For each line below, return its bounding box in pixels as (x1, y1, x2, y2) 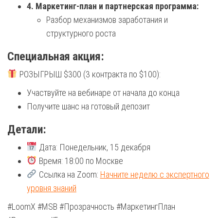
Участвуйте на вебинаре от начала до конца (27, 87, 180, 98)
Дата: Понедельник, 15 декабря (36, 142, 150, 152)
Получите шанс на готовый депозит (27, 101, 150, 111)
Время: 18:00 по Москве (36, 155, 123, 166)
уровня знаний (27, 182, 76, 193)
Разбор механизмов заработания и (46, 14, 168, 25)
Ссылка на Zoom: (36, 169, 100, 180)
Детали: (7, 122, 46, 136)
